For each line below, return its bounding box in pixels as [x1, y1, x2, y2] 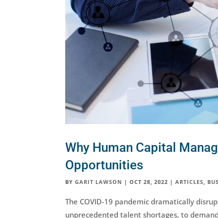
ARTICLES [175, 178, 204, 185]
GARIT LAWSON [75, 178, 123, 185]
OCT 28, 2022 [129, 178, 168, 185]
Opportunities [65, 157, 144, 172]
